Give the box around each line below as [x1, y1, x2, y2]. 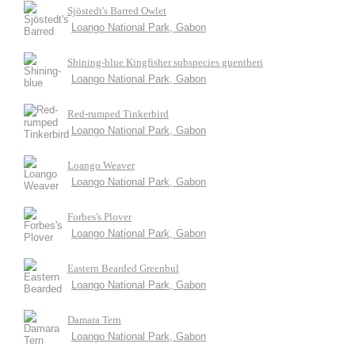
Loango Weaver [67, 159, 135, 171]
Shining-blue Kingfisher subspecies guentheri [67, 56, 263, 68]
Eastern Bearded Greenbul [67, 262, 179, 274]
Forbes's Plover [67, 211, 132, 223]
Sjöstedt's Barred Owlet [67, 5, 166, 17]
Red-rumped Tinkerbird [67, 108, 169, 120]
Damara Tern [67, 314, 121, 326]
